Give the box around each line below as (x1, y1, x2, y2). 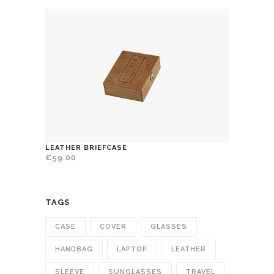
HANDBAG (55, 245, 93, 254)
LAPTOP (117, 245, 147, 254)
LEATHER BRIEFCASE (45, 144, 127, 152)
